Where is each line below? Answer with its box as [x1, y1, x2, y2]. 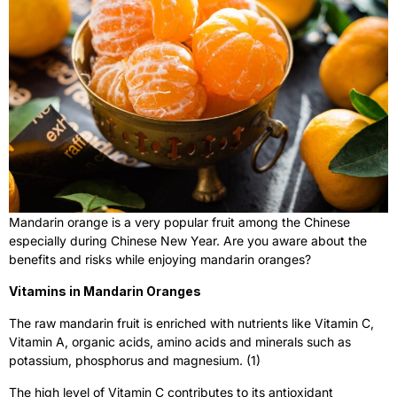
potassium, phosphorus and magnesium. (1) [9, 352, 264, 368]
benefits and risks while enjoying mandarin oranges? [9, 251, 311, 267]
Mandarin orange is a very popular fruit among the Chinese [9, 214, 350, 230]
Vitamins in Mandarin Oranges [9, 283, 201, 299]
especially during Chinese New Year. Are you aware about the [9, 232, 367, 248]
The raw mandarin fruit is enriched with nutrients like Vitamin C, [9, 315, 374, 331]
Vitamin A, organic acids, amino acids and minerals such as [9, 333, 351, 349]
